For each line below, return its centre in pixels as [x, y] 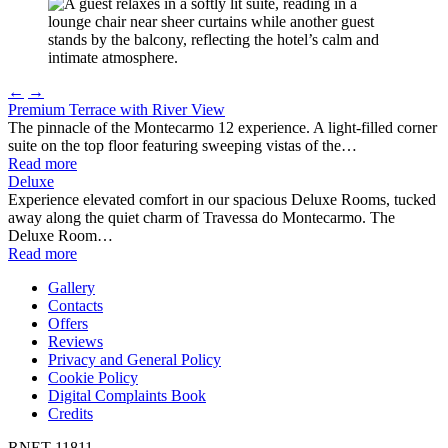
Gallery [71, 287]
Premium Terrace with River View [116, 109]
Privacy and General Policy [134, 359]
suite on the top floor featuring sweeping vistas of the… [182, 145]
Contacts [75, 305]
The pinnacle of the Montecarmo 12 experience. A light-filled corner [222, 127]
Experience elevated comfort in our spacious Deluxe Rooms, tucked [222, 199]
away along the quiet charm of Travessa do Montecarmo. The [201, 217]
